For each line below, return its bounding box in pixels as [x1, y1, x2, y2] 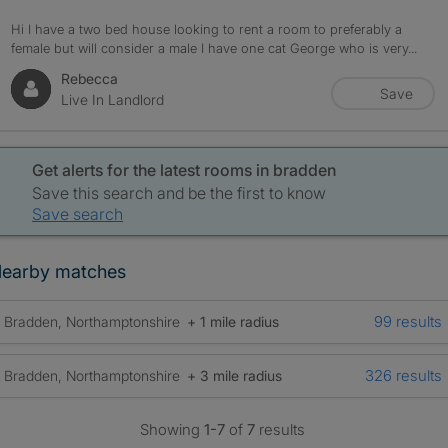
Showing [140, 420, 205, 439]
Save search [32, 204, 124, 224]
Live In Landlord [60, 91, 164, 108]
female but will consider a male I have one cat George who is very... [10, 40, 417, 56]
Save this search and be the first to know [32, 183, 327, 203]
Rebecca [60, 70, 118, 87]
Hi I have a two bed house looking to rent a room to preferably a [10, 21, 402, 37]
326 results [364, 366, 442, 385]
